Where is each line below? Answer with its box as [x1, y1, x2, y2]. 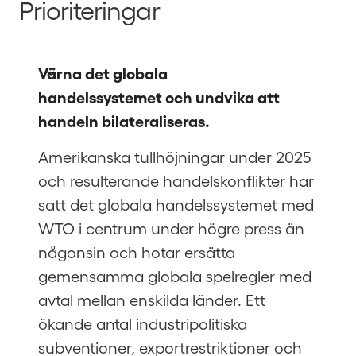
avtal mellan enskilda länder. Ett [38, 290, 265, 309]
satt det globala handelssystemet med [38, 195, 314, 214]
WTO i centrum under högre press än [38, 219, 304, 238]
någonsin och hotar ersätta [38, 242, 235, 261]
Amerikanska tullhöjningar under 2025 [38, 147, 311, 166]
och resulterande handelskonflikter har [38, 171, 314, 190]
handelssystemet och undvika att [38, 87, 280, 106]
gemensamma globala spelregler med [38, 266, 311, 285]
